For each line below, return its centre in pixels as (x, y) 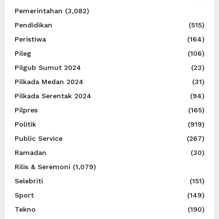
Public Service (39, 138)
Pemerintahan (39, 11)
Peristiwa (30, 39)
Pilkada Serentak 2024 (53, 96)
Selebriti (29, 181)
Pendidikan (33, 25)
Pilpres (26, 110)
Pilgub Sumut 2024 (48, 67)
